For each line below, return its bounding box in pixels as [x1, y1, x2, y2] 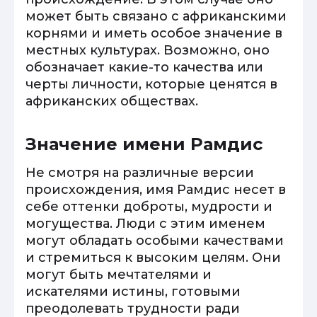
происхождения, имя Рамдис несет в [25, 182, 286, 197]
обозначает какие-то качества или [25, 59, 263, 75]
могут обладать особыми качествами [25, 233, 284, 248]
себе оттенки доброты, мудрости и [25, 199, 272, 214]
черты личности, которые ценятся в [25, 76, 277, 92]
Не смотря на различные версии [25, 165, 254, 180]
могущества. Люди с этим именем [25, 216, 265, 231]
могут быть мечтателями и [25, 267, 212, 282]
